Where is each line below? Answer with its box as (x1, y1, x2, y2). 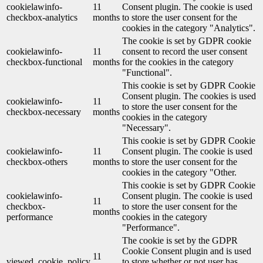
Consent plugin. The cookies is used (122, 91, 256, 102)
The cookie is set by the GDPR (122, 235, 238, 246)
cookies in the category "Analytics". (122, 23, 255, 33)
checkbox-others (6, 157, 68, 167)
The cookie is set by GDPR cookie (122, 36, 251, 46)
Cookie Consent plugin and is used (122, 246, 251, 257)
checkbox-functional (6, 57, 82, 68)
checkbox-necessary (6, 107, 81, 117)
